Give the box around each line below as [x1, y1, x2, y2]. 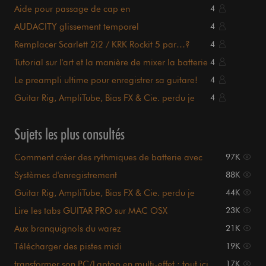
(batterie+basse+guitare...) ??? [14, 252, 139, 263]
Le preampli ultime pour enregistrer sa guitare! [14, 75, 198, 86]
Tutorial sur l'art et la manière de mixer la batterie [14, 57, 208, 68]
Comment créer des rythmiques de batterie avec [14, 152, 202, 163]
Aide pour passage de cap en [14, 4, 130, 15]
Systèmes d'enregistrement [14, 170, 117, 181]
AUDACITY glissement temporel [14, 21, 139, 33]
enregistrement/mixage [14, 14, 106, 26]
